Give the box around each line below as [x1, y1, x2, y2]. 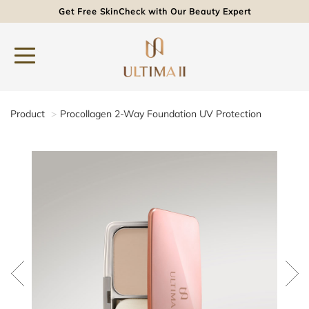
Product [10, 108, 45, 120]
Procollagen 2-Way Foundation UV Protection [60, 108, 261, 120]
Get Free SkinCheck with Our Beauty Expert [58, 6, 251, 17]
